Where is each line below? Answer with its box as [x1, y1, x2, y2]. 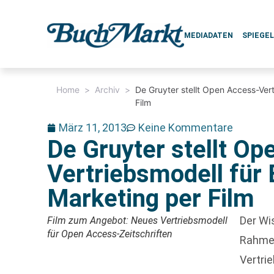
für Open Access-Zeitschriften [47, 228, 173, 240]
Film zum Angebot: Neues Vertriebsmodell [47, 215, 228, 226]
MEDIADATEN [184, 31, 234, 40]
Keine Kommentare [138, 121, 234, 134]
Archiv [95, 84, 120, 95]
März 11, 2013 [59, 121, 127, 134]
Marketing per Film [47, 184, 255, 213]
